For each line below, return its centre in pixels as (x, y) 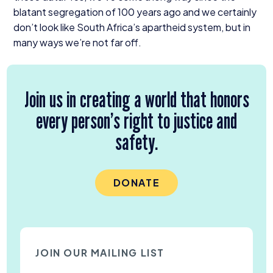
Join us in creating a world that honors (136, 99)
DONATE (136, 182)
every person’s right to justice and (136, 121)
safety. (136, 142)
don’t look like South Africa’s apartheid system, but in (132, 27)
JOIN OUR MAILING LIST (100, 253)
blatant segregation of (65, 12)
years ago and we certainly (195, 12)
